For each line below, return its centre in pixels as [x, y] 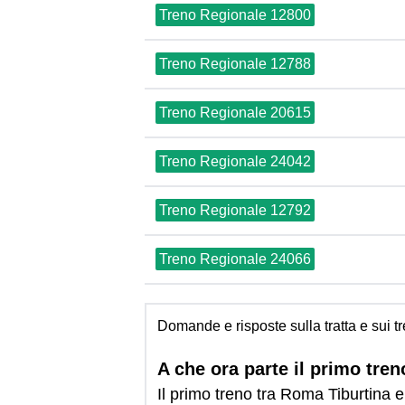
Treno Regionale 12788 [235, 64]
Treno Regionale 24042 [235, 161]
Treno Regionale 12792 [235, 210]
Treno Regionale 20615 [235, 113]
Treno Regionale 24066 [235, 259]
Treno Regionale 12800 [235, 15]
